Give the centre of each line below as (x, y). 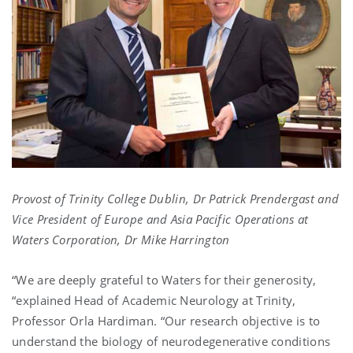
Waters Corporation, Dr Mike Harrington (121, 240)
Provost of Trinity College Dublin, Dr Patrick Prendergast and (176, 199)
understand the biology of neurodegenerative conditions (171, 342)
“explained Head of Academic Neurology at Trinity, (154, 301)
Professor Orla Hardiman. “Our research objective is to (166, 321)
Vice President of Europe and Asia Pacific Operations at (160, 219)
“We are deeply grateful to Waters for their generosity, (164, 280)
